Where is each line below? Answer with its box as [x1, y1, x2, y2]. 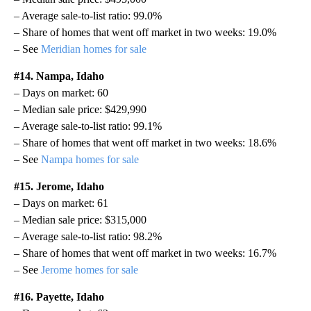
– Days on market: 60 [14, 86, 108, 99]
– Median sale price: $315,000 [14, 213, 146, 226]
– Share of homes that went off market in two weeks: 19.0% [14, 26, 276, 38]
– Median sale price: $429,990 [14, 103, 146, 115]
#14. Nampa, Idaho [14, 69, 104, 82]
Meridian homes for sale [41, 42, 146, 55]
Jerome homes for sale [41, 263, 138, 276]
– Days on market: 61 [14, 196, 108, 209]
